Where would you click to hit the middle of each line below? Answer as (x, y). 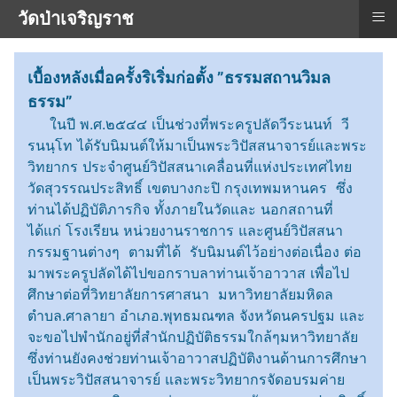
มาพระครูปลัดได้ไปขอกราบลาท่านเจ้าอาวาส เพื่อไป (188, 273)
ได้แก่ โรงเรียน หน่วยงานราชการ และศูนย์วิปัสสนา (185, 230)
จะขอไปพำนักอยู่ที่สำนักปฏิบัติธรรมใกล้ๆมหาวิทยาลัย (193, 337)
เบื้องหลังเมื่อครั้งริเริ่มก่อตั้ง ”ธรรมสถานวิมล (179, 78)
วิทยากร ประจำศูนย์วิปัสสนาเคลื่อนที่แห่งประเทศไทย (190, 167)
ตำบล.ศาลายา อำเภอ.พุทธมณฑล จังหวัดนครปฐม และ (196, 315)
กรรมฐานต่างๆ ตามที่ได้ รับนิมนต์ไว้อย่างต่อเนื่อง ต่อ (195, 252)
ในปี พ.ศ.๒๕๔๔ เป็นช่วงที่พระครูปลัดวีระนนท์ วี (188, 124)
